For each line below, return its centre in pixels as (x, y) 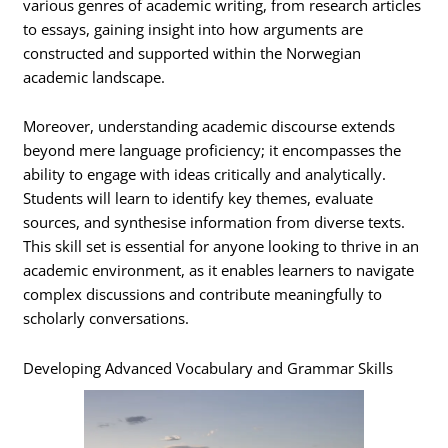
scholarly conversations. (106, 318)
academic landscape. (94, 76)
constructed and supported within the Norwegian (192, 52)
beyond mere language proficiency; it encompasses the (212, 150)
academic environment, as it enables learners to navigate (219, 270)
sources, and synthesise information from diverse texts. (214, 222)
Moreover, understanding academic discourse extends (209, 126)
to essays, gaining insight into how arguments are (193, 28)
